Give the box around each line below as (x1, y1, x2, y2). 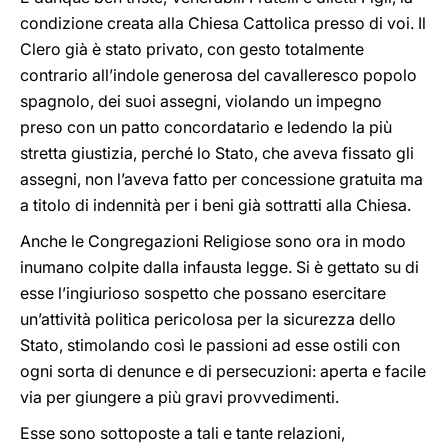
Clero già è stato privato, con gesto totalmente (20, 39, 364, 59)
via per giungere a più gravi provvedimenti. (20, 387, 339, 407)
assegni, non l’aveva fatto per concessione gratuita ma (20, 169, 423, 189)
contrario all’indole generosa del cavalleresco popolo (20, 65, 417, 85)
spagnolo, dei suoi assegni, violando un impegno (20, 91, 382, 111)
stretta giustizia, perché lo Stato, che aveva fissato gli (20, 143, 414, 163)
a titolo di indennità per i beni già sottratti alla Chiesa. (20, 195, 411, 215)
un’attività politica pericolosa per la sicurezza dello (20, 309, 396, 329)
